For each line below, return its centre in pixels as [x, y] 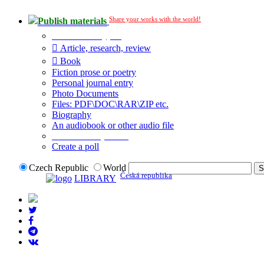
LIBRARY [95, 178]
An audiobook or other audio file [113, 126]
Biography [72, 115]
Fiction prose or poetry [94, 72]
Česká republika [146, 175]
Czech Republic [60, 168]
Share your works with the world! [155, 19]
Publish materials [72, 21]
